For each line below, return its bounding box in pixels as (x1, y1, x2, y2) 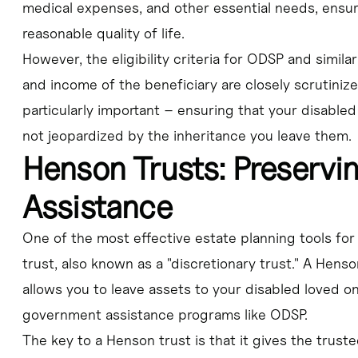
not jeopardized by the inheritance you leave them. (22, 127, 352, 145)
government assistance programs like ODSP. (22, 306, 308, 324)
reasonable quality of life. (22, 25, 185, 42)
